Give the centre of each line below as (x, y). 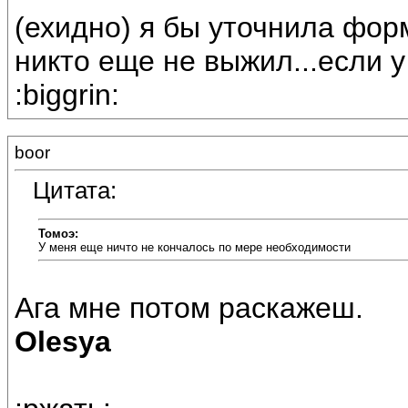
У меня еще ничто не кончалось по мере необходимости (194, 247)
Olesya (63, 342)
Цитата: (75, 191)
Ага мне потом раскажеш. (189, 308)
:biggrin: (67, 95)
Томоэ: (58, 233)
